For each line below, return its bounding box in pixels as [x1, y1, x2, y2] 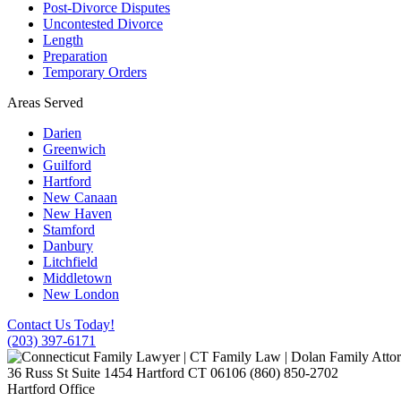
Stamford [43, 221, 95, 237]
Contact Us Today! [7, 316, 115, 332]
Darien [43, 124, 81, 141]
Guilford [43, 157, 91, 173]
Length [43, 31, 83, 47]
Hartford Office [7, 380, 95, 397]
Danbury [43, 237, 93, 253]
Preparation [43, 47, 107, 64]
